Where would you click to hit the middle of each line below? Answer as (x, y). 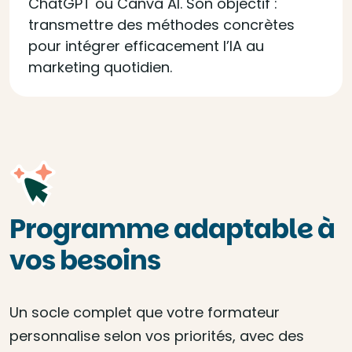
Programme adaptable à (172, 229)
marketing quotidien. (100, 67)
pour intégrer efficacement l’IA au (146, 46)
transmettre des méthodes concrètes (161, 25)
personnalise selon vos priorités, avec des (157, 336)
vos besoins (85, 260)
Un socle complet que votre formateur (145, 312)
